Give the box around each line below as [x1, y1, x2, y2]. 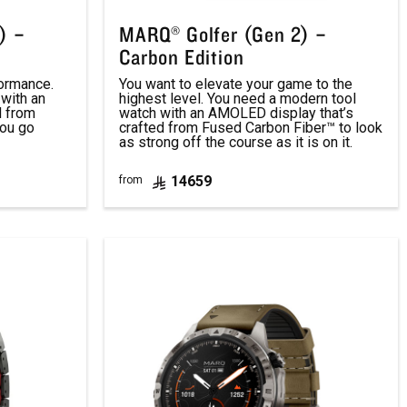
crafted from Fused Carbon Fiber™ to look [119, 119, 383, 136]
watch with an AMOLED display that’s [119, 104, 354, 122]
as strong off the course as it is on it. [119, 134, 353, 151]
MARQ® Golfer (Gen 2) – [119, 20, 327, 48]
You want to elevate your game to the [119, 75, 353, 93]
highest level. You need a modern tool [119, 90, 357, 107]
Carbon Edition [119, 43, 244, 71]
